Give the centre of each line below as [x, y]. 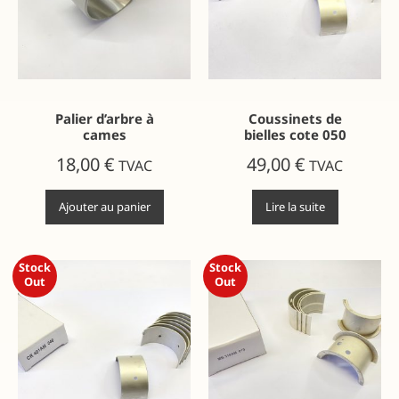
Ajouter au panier [104, 207]
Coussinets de [295, 119]
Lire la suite [295, 207]
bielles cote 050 [295, 135]
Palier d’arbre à [104, 119]
